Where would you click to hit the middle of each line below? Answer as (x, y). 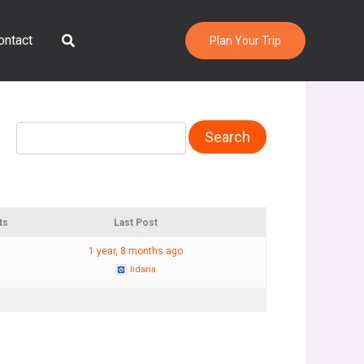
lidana (143, 269)
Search (83, 38)
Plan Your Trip (245, 41)
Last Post (135, 222)
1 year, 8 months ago (135, 251)
